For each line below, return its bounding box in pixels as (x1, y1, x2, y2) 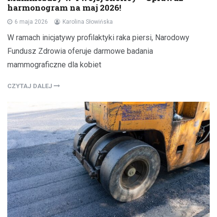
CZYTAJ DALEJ (7, 82, 54, 90)
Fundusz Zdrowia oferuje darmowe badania (7, 46, 153, 56)
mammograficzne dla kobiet (7, 60, 101, 70)
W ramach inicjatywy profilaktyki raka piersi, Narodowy (7, 33, 189, 43)
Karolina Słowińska (62, 18, 113, 26)
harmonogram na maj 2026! (7, 2, 121, 14)
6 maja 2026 (15, 18, 48, 26)
